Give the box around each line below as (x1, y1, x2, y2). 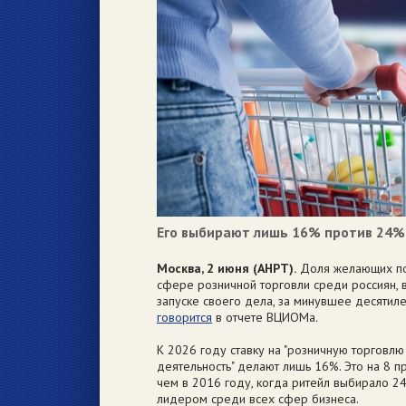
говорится (157, 309, 212, 325)
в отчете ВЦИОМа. (212, 309, 318, 325)
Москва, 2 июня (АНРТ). (157, 260, 296, 276)
